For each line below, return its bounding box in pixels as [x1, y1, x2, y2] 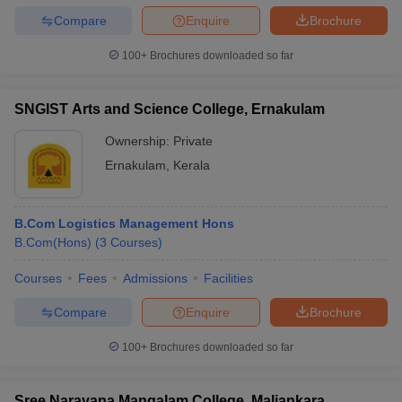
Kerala [173, 158, 210, 172]
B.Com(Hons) [14, 235, 92, 249]
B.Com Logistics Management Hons [14, 216, 234, 231]
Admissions [123, 271, 188, 285]
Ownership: [105, 134, 173, 148]
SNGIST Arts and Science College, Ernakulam [14, 101, 325, 117]
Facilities [204, 271, 253, 285]
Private [173, 134, 213, 148]
